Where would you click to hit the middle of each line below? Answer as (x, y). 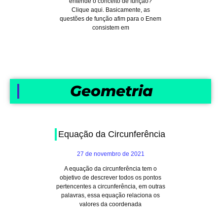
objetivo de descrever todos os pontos (110, 178)
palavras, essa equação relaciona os (110, 195)
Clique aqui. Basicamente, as (110, 10)
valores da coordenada (110, 204)
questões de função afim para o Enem (110, 19)
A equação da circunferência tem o (110, 169)
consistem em (110, 28)
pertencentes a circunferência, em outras (110, 186)
